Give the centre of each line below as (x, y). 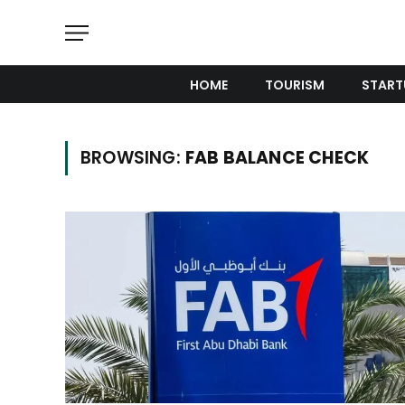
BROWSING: (133, 158)
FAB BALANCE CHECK (277, 158)
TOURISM (295, 85)
